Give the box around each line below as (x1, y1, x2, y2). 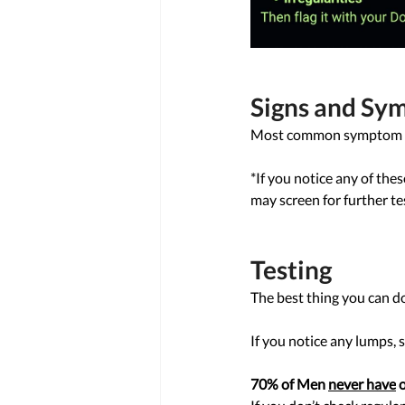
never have (328, 375, 396, 392)
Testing (250, 254, 336, 285)
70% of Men (250, 375, 328, 392)
